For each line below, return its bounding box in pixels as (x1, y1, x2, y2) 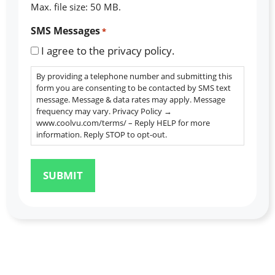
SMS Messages (31, 24, 100, 38)
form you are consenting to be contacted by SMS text (36, 82, 231, 94)
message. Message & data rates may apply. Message (36, 94, 225, 106)
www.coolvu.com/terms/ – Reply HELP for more (36, 117, 210, 129)
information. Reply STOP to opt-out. (36, 129, 167, 141)
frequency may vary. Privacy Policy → (36, 106, 172, 117)
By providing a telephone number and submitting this (36, 71, 232, 82)
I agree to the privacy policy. (41, 44, 175, 58)
